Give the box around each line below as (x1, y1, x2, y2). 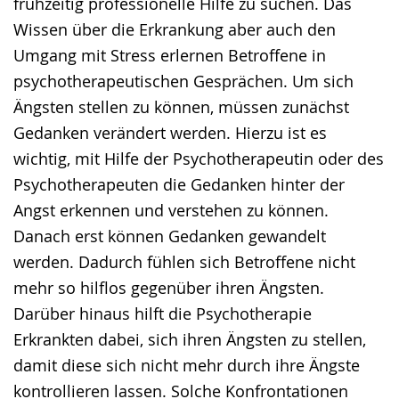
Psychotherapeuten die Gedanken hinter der (13, 173, 345, 195)
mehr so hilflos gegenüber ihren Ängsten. (13, 276, 324, 298)
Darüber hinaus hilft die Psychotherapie (13, 302, 312, 324)
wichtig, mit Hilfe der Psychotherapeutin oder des (13, 147, 384, 169)
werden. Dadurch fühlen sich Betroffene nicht (13, 250, 355, 273)
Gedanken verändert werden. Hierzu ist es (13, 121, 327, 143)
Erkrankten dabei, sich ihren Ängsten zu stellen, (13, 328, 366, 350)
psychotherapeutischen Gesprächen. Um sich (13, 69, 354, 92)
